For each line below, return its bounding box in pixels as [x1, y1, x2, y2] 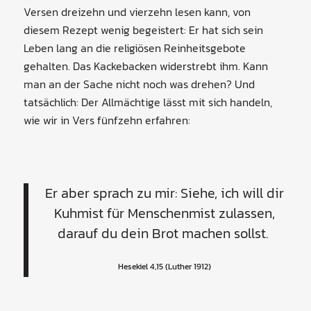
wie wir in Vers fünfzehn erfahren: [23, 111, 190, 128]
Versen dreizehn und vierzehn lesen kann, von [23, 3, 251, 20]
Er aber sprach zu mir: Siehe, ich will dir [45, 182, 285, 203]
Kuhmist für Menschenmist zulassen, [54, 202, 276, 224]
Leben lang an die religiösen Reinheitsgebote [23, 39, 246, 56]
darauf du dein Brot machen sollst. [58, 222, 272, 244]
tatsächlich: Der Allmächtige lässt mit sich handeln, [23, 93, 272, 110]
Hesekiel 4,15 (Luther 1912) [118, 260, 212, 274]
